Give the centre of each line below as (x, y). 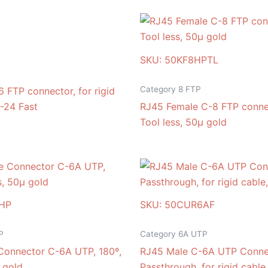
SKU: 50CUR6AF (177, 205)
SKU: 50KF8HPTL (179, 60)
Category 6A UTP (174, 234)
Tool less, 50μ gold (183, 122)
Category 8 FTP (170, 89)
